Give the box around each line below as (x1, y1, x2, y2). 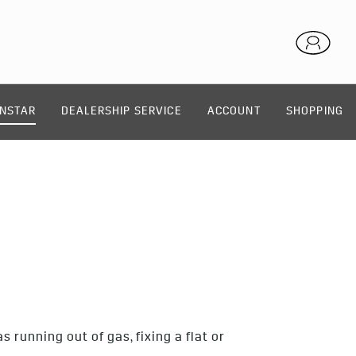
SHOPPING (285, 106, 343, 118)
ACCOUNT (207, 106, 261, 118)
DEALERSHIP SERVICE (60, 106, 182, 118)
